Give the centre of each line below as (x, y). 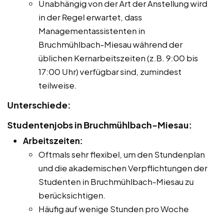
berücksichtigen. (72, 195)
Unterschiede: (39, 105)
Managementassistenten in (92, 31)
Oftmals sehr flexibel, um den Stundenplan (122, 154)
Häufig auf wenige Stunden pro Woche (114, 209)
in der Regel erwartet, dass (90, 17)
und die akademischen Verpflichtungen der (123, 168)
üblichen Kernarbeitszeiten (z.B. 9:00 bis (118, 58)
